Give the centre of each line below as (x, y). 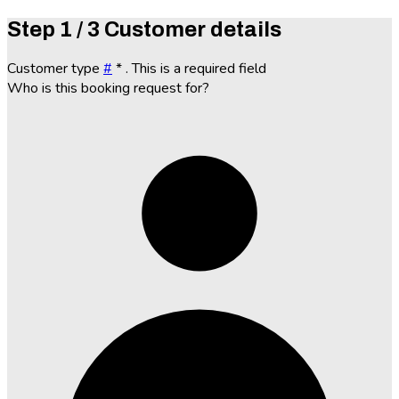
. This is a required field (196, 68)
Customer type (55, 68)
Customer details (193, 29)
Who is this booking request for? (108, 88)
